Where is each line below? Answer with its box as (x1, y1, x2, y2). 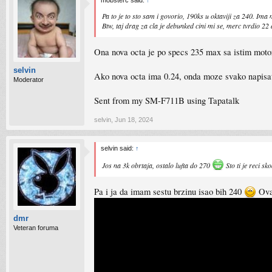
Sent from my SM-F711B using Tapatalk (94, 94, 239, 106)
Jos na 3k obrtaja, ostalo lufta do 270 (102, 160, 212, 170)
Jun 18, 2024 (115, 116, 153, 123)
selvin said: (101, 144, 135, 152)
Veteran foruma (13, 224, 58, 231)
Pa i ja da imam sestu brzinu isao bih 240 (94, 185, 244, 197)
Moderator (13, 76, 44, 83)
